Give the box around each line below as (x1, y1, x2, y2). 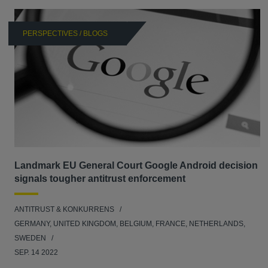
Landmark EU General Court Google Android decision (14, 160, 258, 170)
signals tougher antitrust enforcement (14, 173, 185, 184)
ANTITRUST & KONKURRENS (14, 205, 114, 214)
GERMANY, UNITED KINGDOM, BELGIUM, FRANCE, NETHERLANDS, (14, 219, 245, 228)
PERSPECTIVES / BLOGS (23, 29, 108, 38)
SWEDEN (14, 233, 48, 242)
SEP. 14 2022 (14, 248, 58, 257)
